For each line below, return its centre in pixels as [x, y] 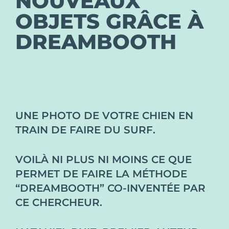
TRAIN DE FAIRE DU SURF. [85, 130]
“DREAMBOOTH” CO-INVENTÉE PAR [110, 188]
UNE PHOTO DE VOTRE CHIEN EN [104, 116]
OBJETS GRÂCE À [109, 21]
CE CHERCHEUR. [59, 202]
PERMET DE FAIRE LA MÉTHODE [101, 174]
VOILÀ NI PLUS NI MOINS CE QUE [104, 159]
